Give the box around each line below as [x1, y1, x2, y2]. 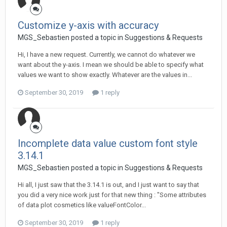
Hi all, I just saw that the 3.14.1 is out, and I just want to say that [18, 181, 199, 188]
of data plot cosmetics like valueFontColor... [18, 201, 146, 209]
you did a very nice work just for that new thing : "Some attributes [18, 191, 206, 199]
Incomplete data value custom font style [18, 137, 198, 149]
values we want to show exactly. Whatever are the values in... [18, 71, 192, 79]
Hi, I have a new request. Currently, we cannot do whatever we [18, 51, 195, 58]
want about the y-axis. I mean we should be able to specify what [18, 61, 204, 68]
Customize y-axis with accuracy [18, 19, 159, 31]
